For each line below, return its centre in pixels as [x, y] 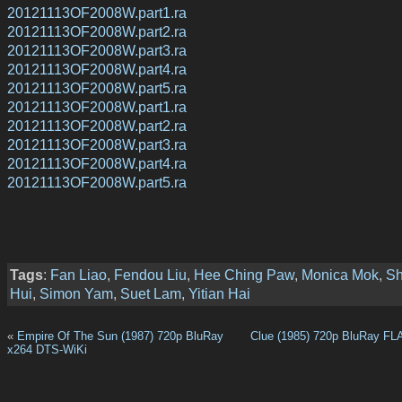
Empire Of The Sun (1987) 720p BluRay [120, 336]
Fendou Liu [150, 275]
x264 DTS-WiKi [47, 349]
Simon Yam [76, 294]
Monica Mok [340, 275]
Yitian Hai [219, 294]
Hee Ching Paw [244, 275]
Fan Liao [79, 275]
